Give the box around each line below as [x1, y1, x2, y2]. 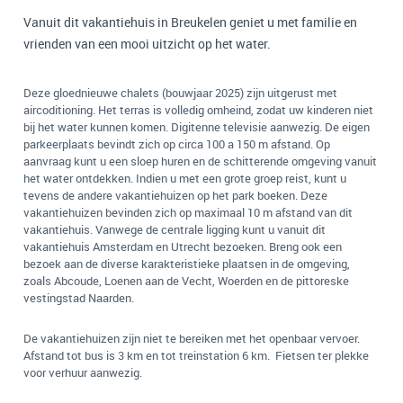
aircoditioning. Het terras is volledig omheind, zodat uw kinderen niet [23, 102, 373, 118]
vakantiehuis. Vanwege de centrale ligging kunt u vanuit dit [23, 221, 326, 237]
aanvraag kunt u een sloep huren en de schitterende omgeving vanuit [23, 153, 377, 169]
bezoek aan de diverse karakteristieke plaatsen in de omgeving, [23, 255, 350, 272]
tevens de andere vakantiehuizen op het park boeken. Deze [23, 187, 327, 203]
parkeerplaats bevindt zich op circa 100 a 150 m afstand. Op [23, 136, 330, 152]
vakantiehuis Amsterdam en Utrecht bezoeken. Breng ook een [23, 238, 342, 255]
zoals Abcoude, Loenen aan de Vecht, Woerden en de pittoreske [23, 273, 349, 289]
